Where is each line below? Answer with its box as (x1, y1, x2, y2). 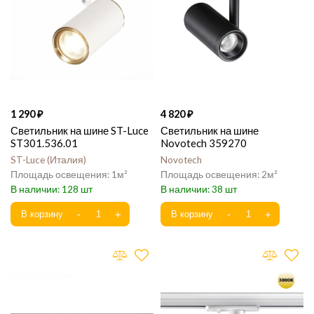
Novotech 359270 (161, 137, 247, 149)
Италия (50, 154, 83, 165)
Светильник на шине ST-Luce (11, 124, 149, 137)
